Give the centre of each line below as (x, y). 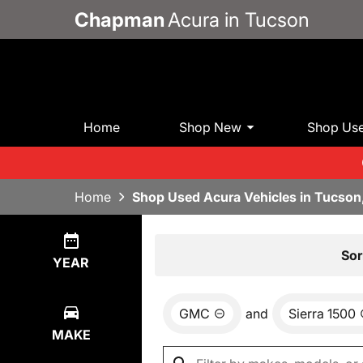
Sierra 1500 (322, 314)
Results (197, 254)
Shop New (211, 127)
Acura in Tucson (239, 19)
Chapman (120, 19)
